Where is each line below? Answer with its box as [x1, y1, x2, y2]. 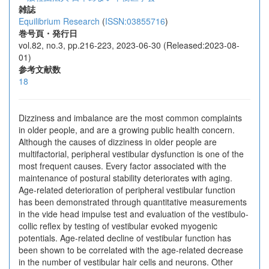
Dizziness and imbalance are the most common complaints [19, 112, 242, 124]
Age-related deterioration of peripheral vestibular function [19, 184, 235, 196]
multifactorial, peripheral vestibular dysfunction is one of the [19, 148, 244, 160]
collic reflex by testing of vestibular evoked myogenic [19, 220, 217, 232]
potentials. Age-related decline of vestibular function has [19, 232, 231, 244]
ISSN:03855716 [105, 15, 165, 27]
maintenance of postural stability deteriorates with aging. [19, 172, 232, 184]
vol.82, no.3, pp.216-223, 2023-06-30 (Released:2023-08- [19, 39, 240, 51]
